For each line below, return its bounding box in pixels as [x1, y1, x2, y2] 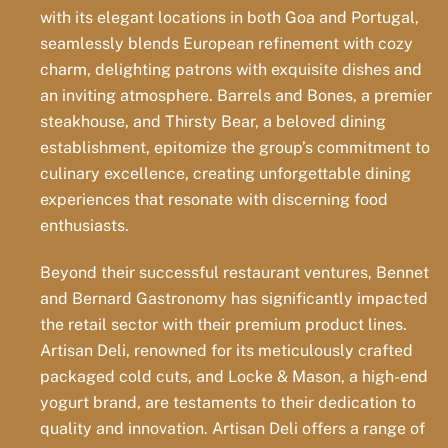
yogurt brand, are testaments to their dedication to [40, 392, 417, 412]
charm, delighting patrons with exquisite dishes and [40, 60, 423, 80]
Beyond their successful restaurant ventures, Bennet [40, 262, 430, 282]
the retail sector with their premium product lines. [40, 314, 408, 334]
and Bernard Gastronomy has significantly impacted [40, 288, 429, 308]
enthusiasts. [40, 216, 130, 236]
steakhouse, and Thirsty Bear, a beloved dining [40, 112, 387, 132]
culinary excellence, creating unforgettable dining [40, 164, 412, 184]
